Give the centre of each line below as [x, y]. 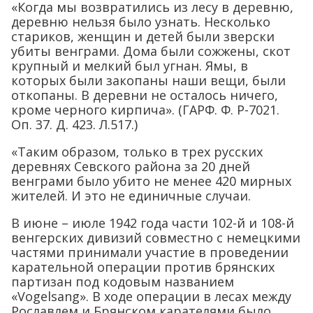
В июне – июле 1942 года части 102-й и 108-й [153, 223]
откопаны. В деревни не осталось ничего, [145, 95]
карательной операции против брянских [143, 267]
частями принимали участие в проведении [150, 253]
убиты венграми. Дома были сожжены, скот [151, 51]
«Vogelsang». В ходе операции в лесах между [151, 297]
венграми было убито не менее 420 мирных [151, 181]
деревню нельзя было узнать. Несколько [141, 22]
